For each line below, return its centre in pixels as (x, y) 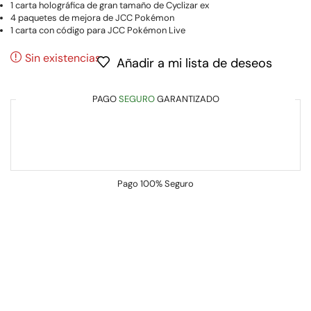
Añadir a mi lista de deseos (194, 64)
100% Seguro (167, 184)
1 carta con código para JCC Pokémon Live (98, 31)
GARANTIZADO (187, 99)
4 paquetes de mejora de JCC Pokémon (92, 18)
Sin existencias (63, 58)
